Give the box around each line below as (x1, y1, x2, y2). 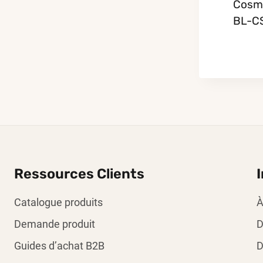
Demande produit (14, 218, 95, 230)
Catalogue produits (14, 196, 103, 208)
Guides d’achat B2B (14, 240, 104, 252)
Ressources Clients (14, 166, 144, 182)
